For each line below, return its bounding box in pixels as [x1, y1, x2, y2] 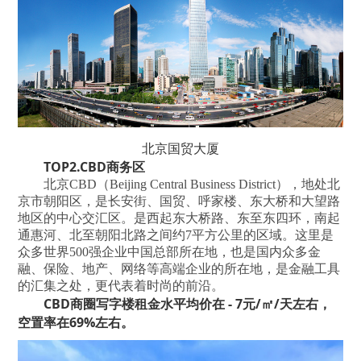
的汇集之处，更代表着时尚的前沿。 [18, 279, 225, 293]
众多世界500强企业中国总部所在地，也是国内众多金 [18, 245, 322, 259]
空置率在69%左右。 [18, 313, 135, 332]
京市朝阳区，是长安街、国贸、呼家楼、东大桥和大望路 [18, 194, 341, 209]
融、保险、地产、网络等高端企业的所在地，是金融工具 [18, 262, 341, 276]
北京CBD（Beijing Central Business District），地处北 [44, 177, 341, 192]
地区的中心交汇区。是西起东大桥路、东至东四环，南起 [18, 211, 341, 226]
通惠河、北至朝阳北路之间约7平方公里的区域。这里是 [18, 228, 334, 243]
